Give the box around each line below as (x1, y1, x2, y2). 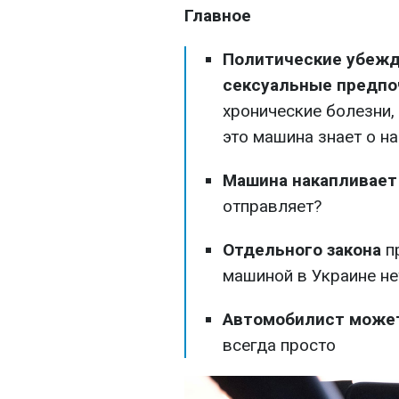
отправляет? (223, 196, 322, 216)
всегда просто (223, 335, 336, 355)
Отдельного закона (223, 240, 381, 260)
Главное (184, 5, 251, 26)
